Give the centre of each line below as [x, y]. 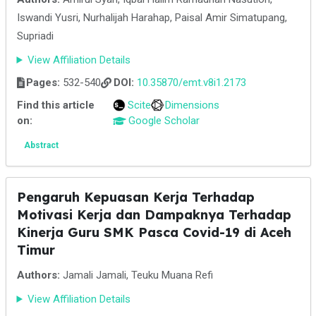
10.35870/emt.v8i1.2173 [191, 83]
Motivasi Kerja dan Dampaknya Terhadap [154, 215]
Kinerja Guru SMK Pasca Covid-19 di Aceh [154, 232]
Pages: [43, 83]
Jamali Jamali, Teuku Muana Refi [136, 275]
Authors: [38, 275]
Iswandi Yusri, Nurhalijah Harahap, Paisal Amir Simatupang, [152, 18]
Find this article [55, 105]
